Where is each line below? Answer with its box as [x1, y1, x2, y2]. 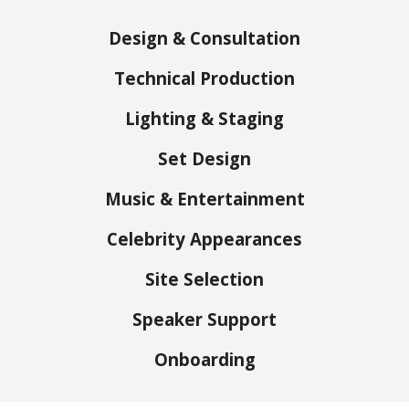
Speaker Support [132, 308, 277, 330]
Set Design [158, 147, 251, 170]
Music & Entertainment [104, 187, 305, 210]
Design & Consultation [109, 26, 300, 49]
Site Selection [145, 267, 264, 290]
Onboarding [153, 348, 256, 371]
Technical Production [114, 67, 295, 89]
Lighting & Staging [125, 107, 284, 130]
